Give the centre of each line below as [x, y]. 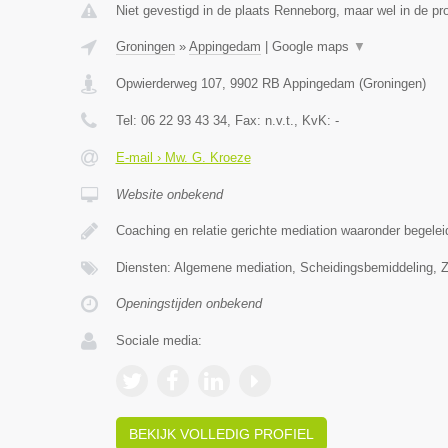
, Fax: [245, 120]
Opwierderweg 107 [168, 83]
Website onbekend [169, 194]
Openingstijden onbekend [188, 303]
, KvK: [314, 120]
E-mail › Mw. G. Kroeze [183, 157]
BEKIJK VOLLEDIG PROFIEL [221, 434]
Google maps [312, 46]
